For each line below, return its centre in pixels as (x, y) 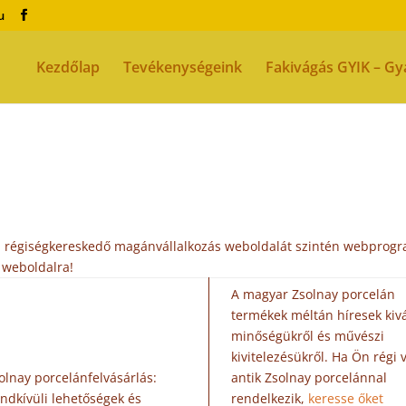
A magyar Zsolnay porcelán (314, 294)
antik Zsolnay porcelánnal (309, 377)
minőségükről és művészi (308, 336)
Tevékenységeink (183, 67)
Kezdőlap (68, 67)
